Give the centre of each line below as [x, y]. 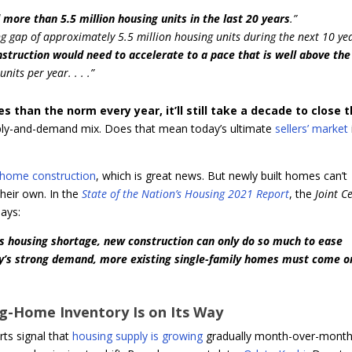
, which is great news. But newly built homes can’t [222, 175]
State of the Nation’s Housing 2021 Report [186, 193]
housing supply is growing [138, 336]
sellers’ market [312, 128]
